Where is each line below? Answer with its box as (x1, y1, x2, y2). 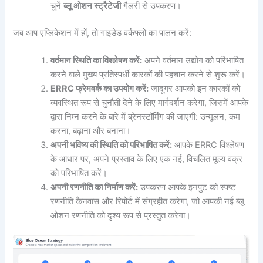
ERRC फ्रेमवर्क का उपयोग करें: (50, 83, 149, 94)
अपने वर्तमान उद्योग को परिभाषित (142, 55, 244, 66)
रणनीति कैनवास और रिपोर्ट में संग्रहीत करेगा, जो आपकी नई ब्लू (50, 195, 245, 207)
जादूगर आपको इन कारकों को (149, 83, 241, 94)
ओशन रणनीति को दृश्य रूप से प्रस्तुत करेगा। (50, 210, 191, 221)
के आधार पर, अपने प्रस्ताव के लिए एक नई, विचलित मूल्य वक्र (50, 153, 243, 164)
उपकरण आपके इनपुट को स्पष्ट (138, 181, 237, 193)
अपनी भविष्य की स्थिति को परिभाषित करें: (50, 139, 173, 150)
